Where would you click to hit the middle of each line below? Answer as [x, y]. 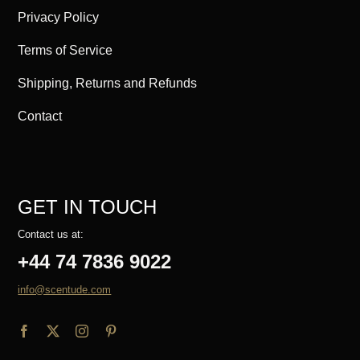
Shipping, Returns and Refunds [108, 84]
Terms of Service [65, 51]
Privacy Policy [59, 18]
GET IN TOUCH [88, 207]
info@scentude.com [65, 290]
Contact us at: [51, 235]
